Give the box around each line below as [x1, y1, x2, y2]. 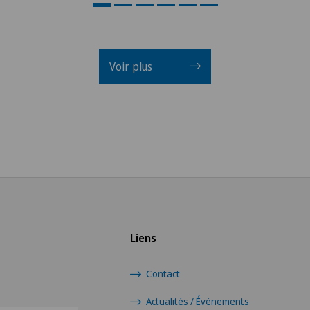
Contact [146, 267, 180, 280]
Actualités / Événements [146, 295, 249, 308]
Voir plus [109, 59, 155, 74]
